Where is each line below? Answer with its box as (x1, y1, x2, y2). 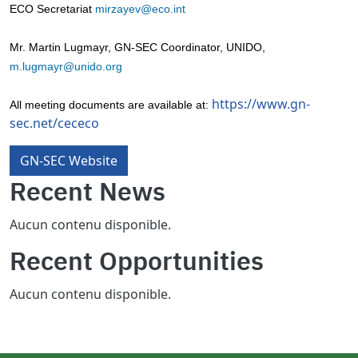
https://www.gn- (212, 95, 310, 113)
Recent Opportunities (10, 244, 264, 278)
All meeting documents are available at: (10, 98, 212, 112)
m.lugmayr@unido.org (10, 60, 122, 74)
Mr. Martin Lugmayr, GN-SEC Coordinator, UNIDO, (10, 41, 268, 54)
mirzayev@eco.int (95, 2, 185, 16)
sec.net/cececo (10, 114, 99, 133)
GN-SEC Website (20, 152, 117, 170)
